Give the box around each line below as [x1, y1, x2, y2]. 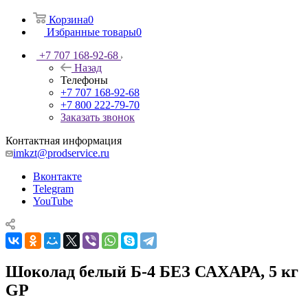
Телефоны [60, 74, 108, 86]
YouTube [33, 195, 73, 207]
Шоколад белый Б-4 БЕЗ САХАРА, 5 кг [5, 262, 298, 280]
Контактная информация [5, 134, 122, 146]
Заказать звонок [60, 111, 135, 123]
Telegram [33, 182, 74, 195]
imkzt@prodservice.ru [13, 146, 109, 159]
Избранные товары [47, 25, 136, 38]
